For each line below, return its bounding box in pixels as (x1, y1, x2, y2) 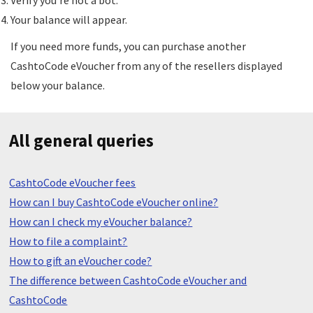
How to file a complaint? (9, 234, 128, 248)
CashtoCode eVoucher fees (9, 175, 136, 189)
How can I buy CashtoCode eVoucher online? (9, 195, 219, 209)
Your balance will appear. (10, 13, 127, 27)
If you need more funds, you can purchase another (10, 39, 246, 53)
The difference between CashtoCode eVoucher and (9, 273, 247, 287)
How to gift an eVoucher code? (9, 254, 152, 268)
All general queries (9, 129, 154, 152)
